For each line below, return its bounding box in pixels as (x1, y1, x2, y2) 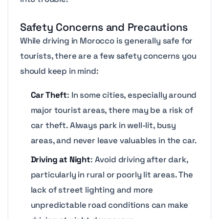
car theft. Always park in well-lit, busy (30, 119, 176, 131)
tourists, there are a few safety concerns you (20, 50, 197, 61)
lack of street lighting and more (30, 184, 153, 195)
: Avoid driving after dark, (90, 153, 188, 165)
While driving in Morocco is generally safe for (20, 35, 193, 46)
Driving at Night (30, 153, 90, 165)
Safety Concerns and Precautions (20, 20, 188, 34)
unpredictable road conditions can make (30, 199, 189, 210)
